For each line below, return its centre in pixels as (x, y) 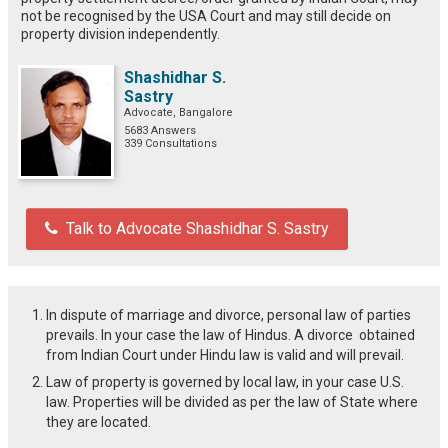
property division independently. (120, 33)
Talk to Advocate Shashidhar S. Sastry (197, 228)
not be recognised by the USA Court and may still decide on (206, 15)
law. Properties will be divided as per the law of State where (232, 401)
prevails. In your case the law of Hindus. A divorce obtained (230, 334)
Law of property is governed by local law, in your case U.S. (225, 381)
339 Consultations (170, 143)
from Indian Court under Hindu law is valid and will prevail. (225, 354)
